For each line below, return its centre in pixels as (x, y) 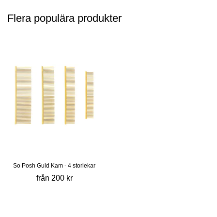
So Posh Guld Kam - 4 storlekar (54, 166)
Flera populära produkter (64, 18)
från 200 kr (54, 178)
